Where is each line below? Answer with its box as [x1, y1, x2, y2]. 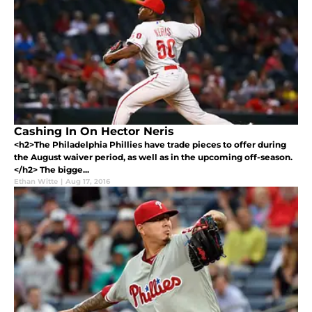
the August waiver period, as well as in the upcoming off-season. [14, 151, 292, 162]
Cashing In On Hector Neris [14, 124, 174, 138]
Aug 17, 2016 [65, 176, 110, 186]
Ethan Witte [14, 176, 58, 186]
